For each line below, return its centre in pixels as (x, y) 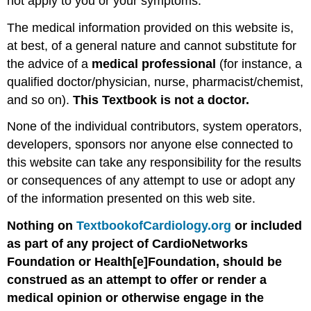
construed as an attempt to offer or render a (137, 280)
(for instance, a (259, 64)
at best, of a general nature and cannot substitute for (152, 45)
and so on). (40, 100)
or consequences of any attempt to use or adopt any (151, 181)
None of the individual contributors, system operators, (155, 127)
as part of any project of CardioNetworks (128, 244)
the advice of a (50, 64)
